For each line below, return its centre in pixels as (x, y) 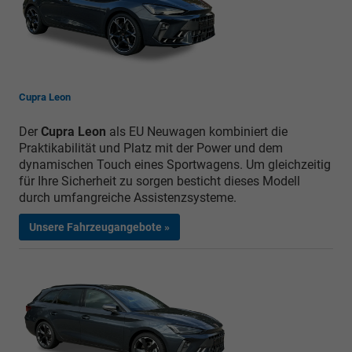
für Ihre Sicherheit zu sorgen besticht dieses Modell (159, 181)
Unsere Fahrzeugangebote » (99, 227)
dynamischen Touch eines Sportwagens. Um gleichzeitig (175, 164)
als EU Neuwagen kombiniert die (198, 131)
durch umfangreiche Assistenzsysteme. (128, 197)
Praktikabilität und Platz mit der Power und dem (151, 148)
